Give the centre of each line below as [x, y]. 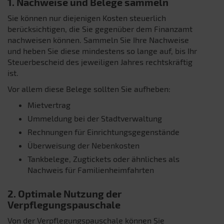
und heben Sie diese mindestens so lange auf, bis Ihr [102, 51]
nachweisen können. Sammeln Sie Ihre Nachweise [98, 40]
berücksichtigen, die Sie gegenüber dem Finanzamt [100, 29]
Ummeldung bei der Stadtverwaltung [95, 118]
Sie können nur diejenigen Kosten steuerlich [87, 18]
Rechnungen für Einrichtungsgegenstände [103, 132]
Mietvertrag [49, 105]
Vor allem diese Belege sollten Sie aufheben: [89, 89]
